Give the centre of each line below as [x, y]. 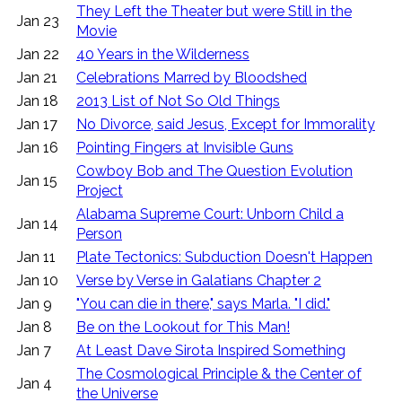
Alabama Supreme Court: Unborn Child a [210, 214]
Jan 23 [38, 22]
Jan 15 [37, 181]
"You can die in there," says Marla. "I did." [203, 304]
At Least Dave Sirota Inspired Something [211, 351]
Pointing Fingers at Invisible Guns [185, 148]
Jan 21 [37, 78]
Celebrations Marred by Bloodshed [192, 78]
